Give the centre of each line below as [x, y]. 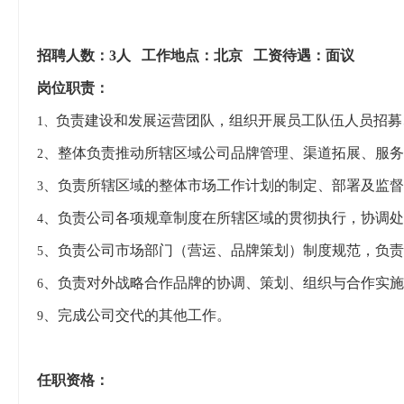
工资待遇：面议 [304, 56]
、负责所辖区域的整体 [115, 186]
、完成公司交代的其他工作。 [137, 316]
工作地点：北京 [192, 56]
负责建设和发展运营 [121, 121]
